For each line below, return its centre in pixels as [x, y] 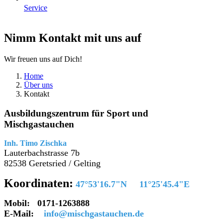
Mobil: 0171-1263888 [47, 203]
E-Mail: [21, 214]
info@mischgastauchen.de [94, 214]
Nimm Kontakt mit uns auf [73, 38]
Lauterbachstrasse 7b [42, 153]
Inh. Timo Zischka [35, 143]
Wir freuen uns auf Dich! [43, 59]
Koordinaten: [39, 183]
